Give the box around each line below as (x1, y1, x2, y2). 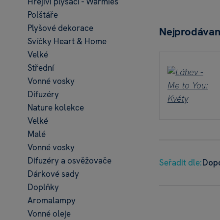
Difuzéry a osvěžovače (27, 155, 111, 166)
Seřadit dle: (159, 157, 202, 168)
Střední (27, 62, 54, 73)
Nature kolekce (27, 102, 84, 113)
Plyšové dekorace (27, 23, 93, 33)
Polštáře (27, 9, 58, 20)
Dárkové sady (27, 168, 79, 179)
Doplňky (27, 182, 59, 192)
